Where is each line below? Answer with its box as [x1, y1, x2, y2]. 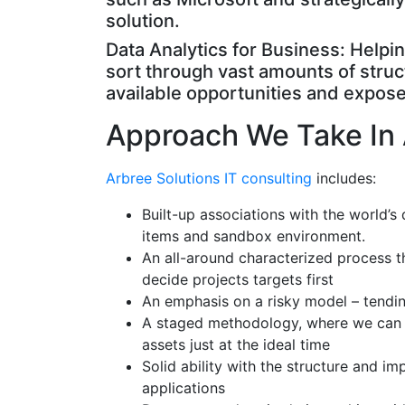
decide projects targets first [142, 270, 338, 289]
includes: [312, 169, 376, 188]
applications [142, 379, 230, 398]
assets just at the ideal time [142, 335, 334, 354]
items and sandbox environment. [142, 227, 365, 246]
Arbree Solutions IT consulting [106, 169, 312, 188]
